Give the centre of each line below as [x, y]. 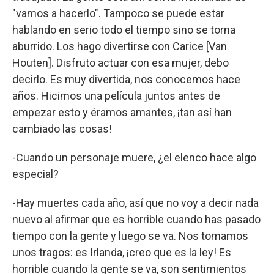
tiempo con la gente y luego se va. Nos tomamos [130, 235]
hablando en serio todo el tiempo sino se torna [124, 29]
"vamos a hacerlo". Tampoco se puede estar [118, 13]
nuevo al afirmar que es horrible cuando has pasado [136, 219]
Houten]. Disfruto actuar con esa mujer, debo [120, 62]
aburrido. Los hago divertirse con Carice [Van [120, 46]
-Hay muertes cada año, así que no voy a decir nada [135, 202]
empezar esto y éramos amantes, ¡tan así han [122, 112]
